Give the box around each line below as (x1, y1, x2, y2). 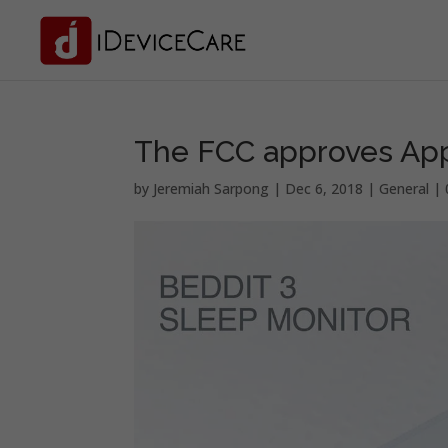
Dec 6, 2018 (285, 179, 364, 198)
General (379, 179, 430, 198)
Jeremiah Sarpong (153, 179, 270, 198)
